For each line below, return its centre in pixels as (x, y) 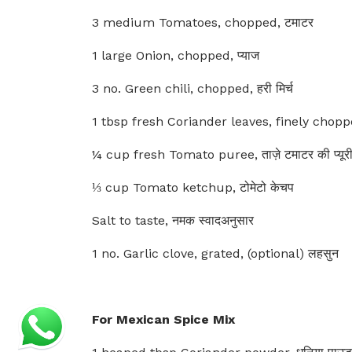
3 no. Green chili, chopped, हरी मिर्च (192, 88)
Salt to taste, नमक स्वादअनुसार (173, 220)
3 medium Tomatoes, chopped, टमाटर (203, 22)
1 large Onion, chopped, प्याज (176, 55)
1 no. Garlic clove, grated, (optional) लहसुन (215, 253)
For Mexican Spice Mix (163, 319)
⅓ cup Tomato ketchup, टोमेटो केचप (193, 187)
